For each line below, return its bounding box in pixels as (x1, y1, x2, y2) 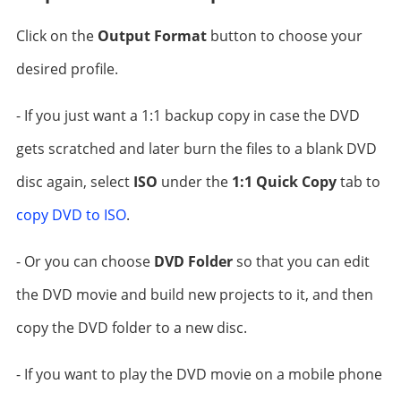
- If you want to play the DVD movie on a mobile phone (15, 364, 382, 384)
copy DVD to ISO (15, 205, 126, 225)
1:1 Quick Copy (231, 172, 337, 192)
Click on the (15, 26, 98, 46)
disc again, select (15, 172, 133, 192)
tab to (336, 172, 380, 192)
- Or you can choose (15, 252, 154, 271)
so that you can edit (232, 252, 370, 271)
